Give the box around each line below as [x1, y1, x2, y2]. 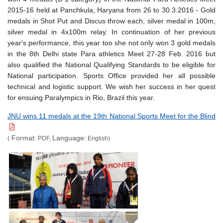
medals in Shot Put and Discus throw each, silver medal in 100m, [7, 16, 216, 25]
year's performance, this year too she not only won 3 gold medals [7, 38, 216, 47]
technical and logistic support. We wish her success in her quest [7, 82, 216, 91]
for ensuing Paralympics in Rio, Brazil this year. [7, 93, 155, 102]
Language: [52, 133, 86, 142]
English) [86, 134, 110, 142]
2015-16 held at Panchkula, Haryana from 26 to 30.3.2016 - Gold [7, 5, 216, 14]
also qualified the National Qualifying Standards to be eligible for [7, 60, 216, 69]
